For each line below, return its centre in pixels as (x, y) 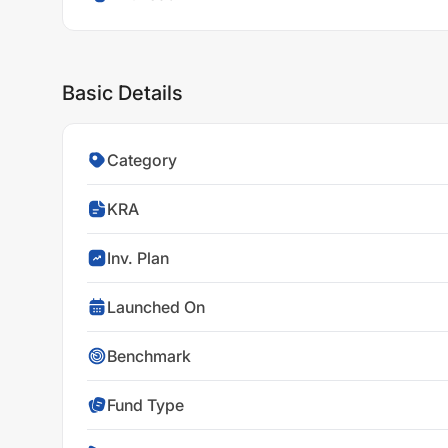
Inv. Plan (138, 258)
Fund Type (145, 405)
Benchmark (149, 356)
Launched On (156, 307)
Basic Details (122, 93)
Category (142, 160)
